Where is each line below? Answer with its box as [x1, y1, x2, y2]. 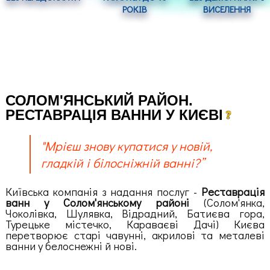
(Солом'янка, [189, 195, 265, 210]
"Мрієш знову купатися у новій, [41, 137, 213, 155]
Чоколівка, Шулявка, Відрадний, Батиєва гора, [5, 206, 265, 221]
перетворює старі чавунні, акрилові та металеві [5, 227, 265, 243]
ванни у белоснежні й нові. [5, 238, 137, 254]
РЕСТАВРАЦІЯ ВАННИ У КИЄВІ [5, 107, 223, 123]
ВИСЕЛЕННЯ [202, 3, 251, 15]
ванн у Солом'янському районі [5, 195, 189, 210]
